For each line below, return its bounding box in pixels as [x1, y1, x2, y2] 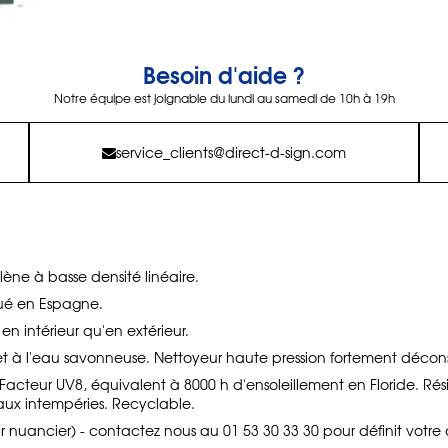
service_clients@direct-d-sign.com [116, 142, 346, 162]
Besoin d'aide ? [143, 57, 305, 91]
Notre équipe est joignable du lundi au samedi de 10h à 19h [53, 89, 395, 107]
